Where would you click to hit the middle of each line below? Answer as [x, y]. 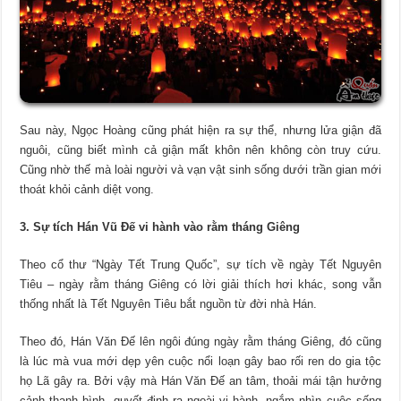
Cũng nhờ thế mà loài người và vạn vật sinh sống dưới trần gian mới [200, 169]
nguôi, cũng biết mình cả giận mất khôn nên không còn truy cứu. [200, 149]
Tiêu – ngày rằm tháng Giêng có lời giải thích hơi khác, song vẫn [200, 284]
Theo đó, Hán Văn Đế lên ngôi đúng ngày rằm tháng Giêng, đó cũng [200, 341]
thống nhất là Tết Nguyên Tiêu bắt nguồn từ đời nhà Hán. [169, 303]
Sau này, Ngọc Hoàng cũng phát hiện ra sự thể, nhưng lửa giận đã [200, 130]
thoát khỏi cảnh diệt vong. [87, 189]
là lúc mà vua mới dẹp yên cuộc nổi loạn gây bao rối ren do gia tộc [200, 361]
